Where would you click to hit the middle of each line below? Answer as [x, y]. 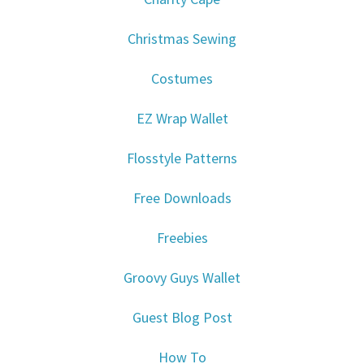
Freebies [182, 238]
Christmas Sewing [182, 39]
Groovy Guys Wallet [182, 278]
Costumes [182, 79]
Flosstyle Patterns [182, 158]
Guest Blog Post [182, 318]
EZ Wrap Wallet [182, 119]
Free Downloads [182, 198]
